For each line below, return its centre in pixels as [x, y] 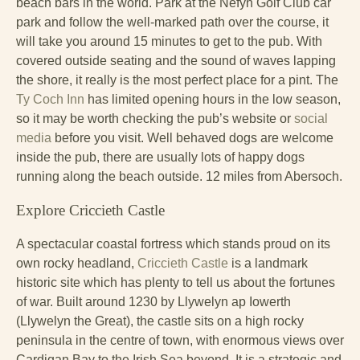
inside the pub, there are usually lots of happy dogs [160, 157]
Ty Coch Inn [50, 99]
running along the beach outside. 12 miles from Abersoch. [179, 176]
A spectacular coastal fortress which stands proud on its [173, 243]
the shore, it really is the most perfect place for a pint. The [177, 80]
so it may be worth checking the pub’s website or [155, 118]
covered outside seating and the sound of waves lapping [176, 60]
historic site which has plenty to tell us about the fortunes [176, 282]
